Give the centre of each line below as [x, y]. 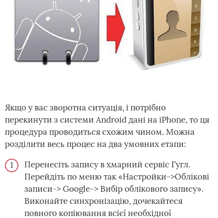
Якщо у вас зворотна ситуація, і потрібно [85, 108]
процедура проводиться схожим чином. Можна [100, 132]
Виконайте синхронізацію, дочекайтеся [103, 201]
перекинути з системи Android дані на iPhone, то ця [107, 120]
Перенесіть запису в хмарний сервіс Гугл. [107, 165]
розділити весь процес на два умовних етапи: [95, 144]
